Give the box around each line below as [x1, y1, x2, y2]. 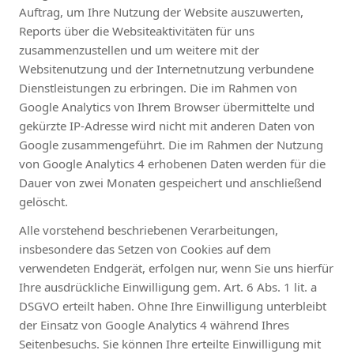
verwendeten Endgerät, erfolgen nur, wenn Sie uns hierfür [19, 259, 333, 276]
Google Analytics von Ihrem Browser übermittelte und [19, 98, 314, 115]
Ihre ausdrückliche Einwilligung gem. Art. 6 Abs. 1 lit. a [19, 278, 317, 295]
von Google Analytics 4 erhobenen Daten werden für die [19, 155, 326, 171]
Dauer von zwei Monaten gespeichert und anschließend [19, 174, 322, 190]
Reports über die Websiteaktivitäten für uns [19, 22, 254, 39]
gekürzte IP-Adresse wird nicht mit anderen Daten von [19, 117, 314, 134]
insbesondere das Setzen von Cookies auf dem [19, 240, 271, 257]
